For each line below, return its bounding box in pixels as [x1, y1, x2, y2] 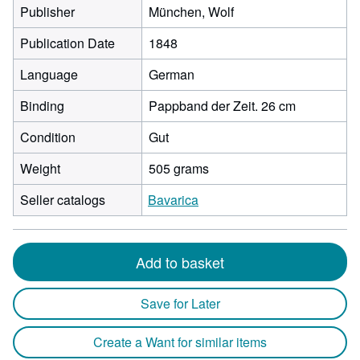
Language [20, 65, 78, 84]
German [149, 65, 194, 84]
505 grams [149, 159, 209, 178]
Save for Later [140, 294, 220, 313]
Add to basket [136, 252, 224, 272]
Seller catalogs [20, 190, 105, 209]
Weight [20, 159, 60, 178]
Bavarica [148, 190, 198, 209]
